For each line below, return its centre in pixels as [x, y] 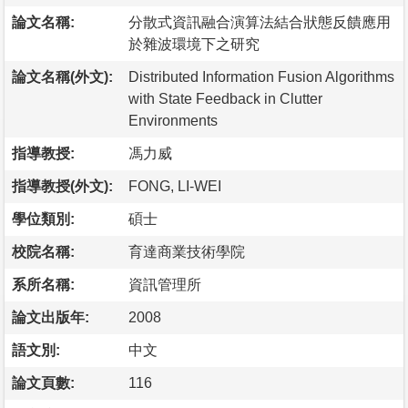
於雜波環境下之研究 [194, 44]
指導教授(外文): [62, 186]
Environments [173, 120]
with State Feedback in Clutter [225, 98]
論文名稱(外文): [62, 76]
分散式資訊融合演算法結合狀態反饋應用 [260, 22]
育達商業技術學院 [187, 251]
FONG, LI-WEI [175, 186]
